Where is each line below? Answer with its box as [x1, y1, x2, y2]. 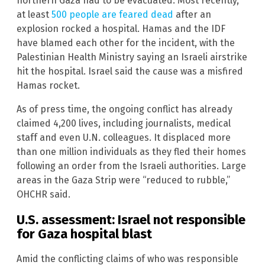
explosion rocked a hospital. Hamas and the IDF [17, 23, 225, 35]
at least [17, 9, 51, 21]
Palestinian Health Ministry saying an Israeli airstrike [17, 51, 247, 63]
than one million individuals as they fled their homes [17, 146, 246, 158]
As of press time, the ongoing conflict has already [17, 104, 232, 115]
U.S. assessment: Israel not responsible [17, 211, 245, 228]
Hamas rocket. [17, 80, 80, 92]
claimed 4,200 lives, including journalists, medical [17, 118, 231, 130]
